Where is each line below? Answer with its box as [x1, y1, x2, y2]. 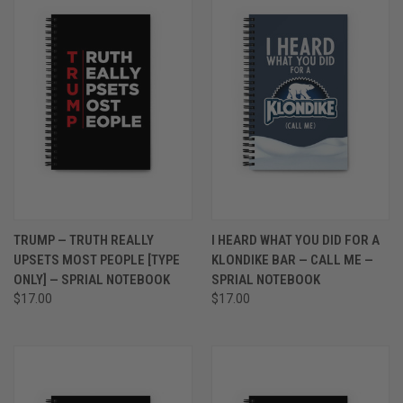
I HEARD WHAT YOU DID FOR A [210, 231, 380, 248]
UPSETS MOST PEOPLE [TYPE [13, 251, 180, 268]
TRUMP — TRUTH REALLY [13, 231, 154, 248]
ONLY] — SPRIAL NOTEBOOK [13, 271, 170, 288]
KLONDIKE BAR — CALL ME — [210, 251, 373, 268]
